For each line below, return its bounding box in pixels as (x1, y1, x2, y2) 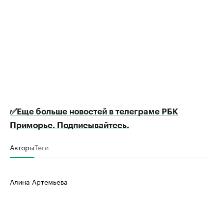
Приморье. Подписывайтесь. (10, 121, 129, 130)
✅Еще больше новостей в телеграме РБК (10, 107, 178, 116)
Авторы (10, 141, 34, 152)
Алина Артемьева (10, 175, 68, 187)
